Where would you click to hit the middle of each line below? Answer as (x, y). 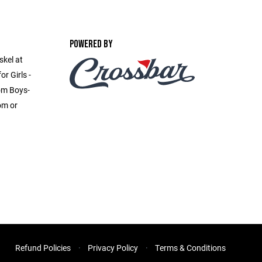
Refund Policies (43, 248)
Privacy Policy (113, 248)
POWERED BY (91, 44)
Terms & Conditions (190, 248)
